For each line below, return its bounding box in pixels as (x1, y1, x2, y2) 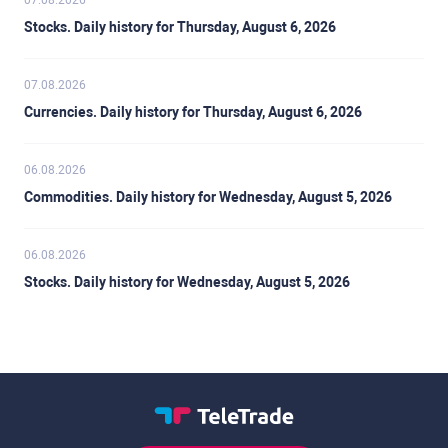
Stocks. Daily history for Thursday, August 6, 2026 (24, 19, 336, 36)
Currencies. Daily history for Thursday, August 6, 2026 (24, 104, 362, 121)
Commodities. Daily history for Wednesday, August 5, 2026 (24, 189, 392, 206)
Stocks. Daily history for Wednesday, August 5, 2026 (24, 274, 350, 291)
